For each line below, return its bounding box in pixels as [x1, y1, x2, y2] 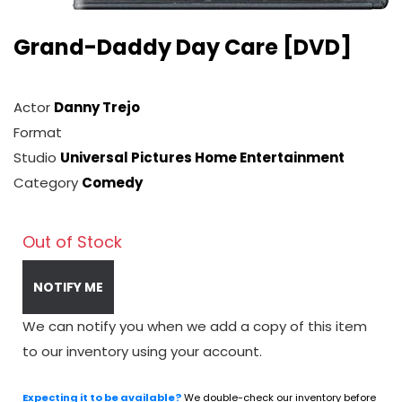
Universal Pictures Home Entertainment [60, 148, 345, 167]
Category [13, 173, 82, 192]
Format [13, 123, 62, 142]
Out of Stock [22, 231, 122, 253]
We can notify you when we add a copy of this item [22, 317, 367, 336]
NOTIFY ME [33, 278, 103, 296]
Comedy [82, 173, 143, 192]
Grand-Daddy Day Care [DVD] [13, 32, 352, 62]
